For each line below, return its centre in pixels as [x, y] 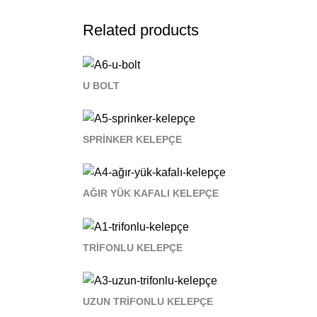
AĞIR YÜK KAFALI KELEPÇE [151, 194]
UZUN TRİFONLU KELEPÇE [148, 301]
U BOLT [101, 85]
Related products [141, 30]
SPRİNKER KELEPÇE [132, 140]
